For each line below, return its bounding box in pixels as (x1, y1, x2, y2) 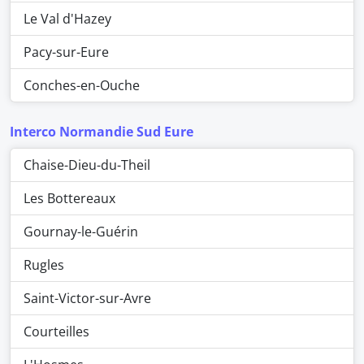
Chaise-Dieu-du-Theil (24, 156, 150, 174)
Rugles (24, 256, 64, 274)
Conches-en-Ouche (24, 76, 140, 94)
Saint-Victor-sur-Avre (24, 289, 151, 307)
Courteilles (24, 323, 89, 340)
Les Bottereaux (24, 189, 115, 207)
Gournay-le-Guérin (24, 223, 138, 240)
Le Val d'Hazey (24, 10, 111, 28)
